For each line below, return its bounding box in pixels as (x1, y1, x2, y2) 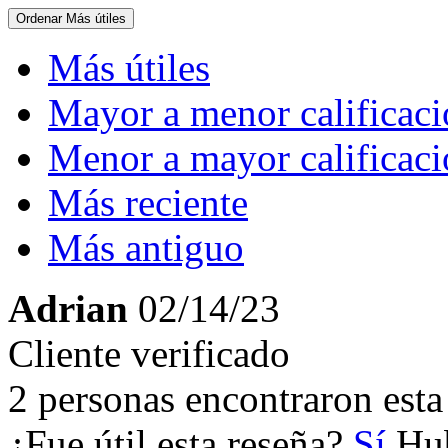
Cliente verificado (8, 332, 290, 375)
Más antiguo (48, 226, 244, 269)
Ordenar (16, 11, 66, 26)
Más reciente (48, 181, 248, 224)
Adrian (8, 287, 128, 330)
